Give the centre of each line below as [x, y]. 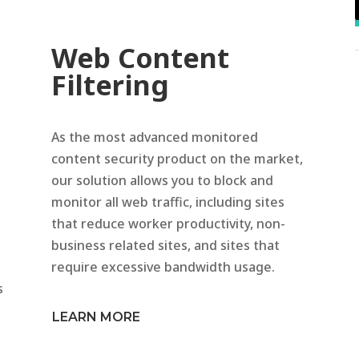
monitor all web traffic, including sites [168, 202]
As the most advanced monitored [155, 137]
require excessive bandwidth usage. [163, 267]
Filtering [111, 85]
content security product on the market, [177, 159]
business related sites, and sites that [166, 246]
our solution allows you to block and [163, 181]
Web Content [141, 58]
